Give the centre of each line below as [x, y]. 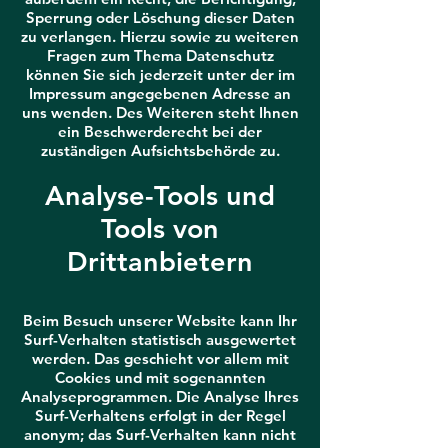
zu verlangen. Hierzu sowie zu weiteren [160, 36]
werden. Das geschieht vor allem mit [160, 358]
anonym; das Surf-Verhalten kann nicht [160, 434]
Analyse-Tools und [160, 195]
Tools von [160, 228]
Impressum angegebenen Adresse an [160, 93]
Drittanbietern [160, 261]
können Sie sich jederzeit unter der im [160, 74]
